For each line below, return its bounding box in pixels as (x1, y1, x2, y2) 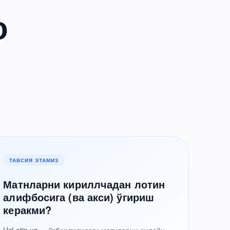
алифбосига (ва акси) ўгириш (3, 189, 155, 204)
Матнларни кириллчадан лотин (3, 177, 165, 191)
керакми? (3, 202, 52, 217)
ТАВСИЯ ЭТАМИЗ (9, 157, 59, 164)
